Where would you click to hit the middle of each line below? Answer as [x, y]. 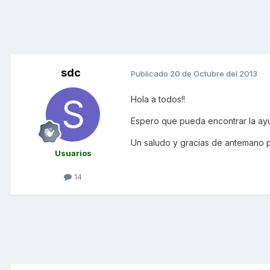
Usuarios [73, 153]
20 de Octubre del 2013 [214, 73]
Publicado [150, 73]
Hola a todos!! [158, 99]
